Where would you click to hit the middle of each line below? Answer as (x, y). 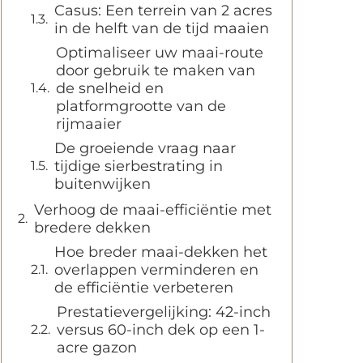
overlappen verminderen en (156, 270)
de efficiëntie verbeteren (144, 288)
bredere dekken (92, 228)
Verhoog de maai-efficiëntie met (153, 210)
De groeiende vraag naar (145, 148)
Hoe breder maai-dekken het (161, 252)
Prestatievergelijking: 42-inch (164, 312)
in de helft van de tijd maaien (162, 28)
